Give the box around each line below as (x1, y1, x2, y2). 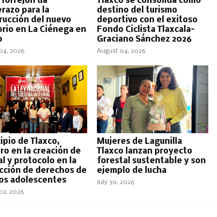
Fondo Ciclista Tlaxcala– (96, 25, 195, 34)
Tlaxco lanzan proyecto (96, 147, 192, 156)
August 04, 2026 (96, 48, 146, 54)
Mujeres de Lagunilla (96, 137, 182, 146)
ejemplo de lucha (96, 166, 167, 175)
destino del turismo (96, 6, 177, 15)
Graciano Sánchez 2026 (96, 35, 192, 44)
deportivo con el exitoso (96, 15, 198, 25)
